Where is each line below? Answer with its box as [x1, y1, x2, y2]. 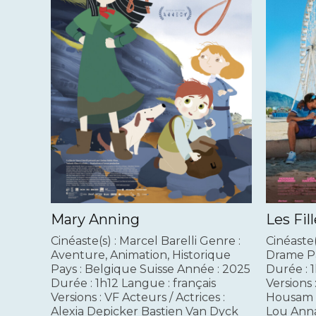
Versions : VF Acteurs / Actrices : [51, 291, 225, 305]
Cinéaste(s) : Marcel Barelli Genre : [51, 234, 241, 248]
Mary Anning [51, 211, 140, 229]
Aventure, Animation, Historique [51, 248, 231, 262]
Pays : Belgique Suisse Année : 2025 [51, 262, 250, 276]
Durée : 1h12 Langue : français [51, 276, 216, 291]
